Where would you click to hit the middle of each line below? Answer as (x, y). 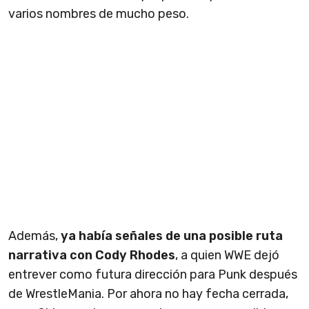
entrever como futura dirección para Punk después (153, 275)
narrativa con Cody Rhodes (92, 256)
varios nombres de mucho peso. (99, 14)
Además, (34, 236)
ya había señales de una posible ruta (172, 236)
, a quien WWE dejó (227, 256)
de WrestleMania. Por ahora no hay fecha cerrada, (148, 294)
